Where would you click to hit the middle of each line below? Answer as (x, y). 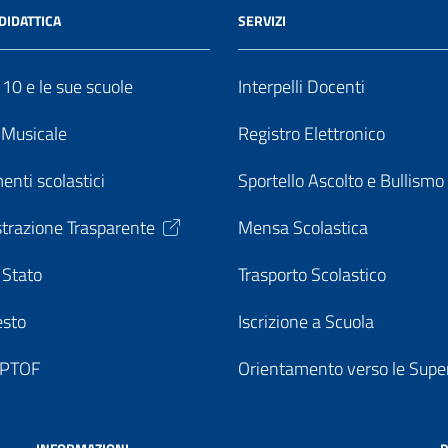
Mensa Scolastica (303, 227)
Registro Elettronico (311, 133)
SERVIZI (262, 20)
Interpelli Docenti (301, 86)
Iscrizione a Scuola (306, 321)
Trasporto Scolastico (312, 274)
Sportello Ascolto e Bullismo (341, 180)
